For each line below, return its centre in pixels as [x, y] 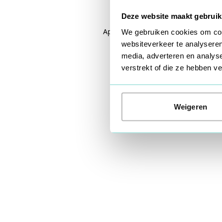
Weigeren [191, 107]
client [178, 31]
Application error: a [136, 31]
